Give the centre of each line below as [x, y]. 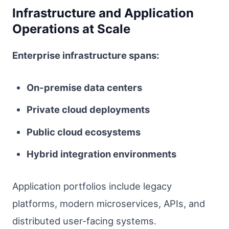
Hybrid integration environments [101, 154]
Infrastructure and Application [103, 13]
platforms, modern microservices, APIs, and [109, 204]
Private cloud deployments [88, 110]
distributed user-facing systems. [84, 221]
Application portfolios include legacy [92, 186]
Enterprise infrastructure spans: [86, 55]
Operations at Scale [71, 29]
